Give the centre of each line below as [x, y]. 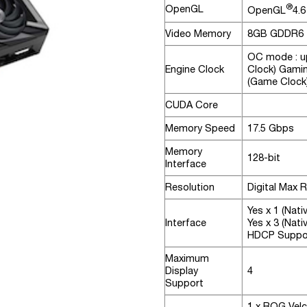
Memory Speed [200, 127]
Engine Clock [195, 69]
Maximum [187, 258]
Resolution [190, 186]
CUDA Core [192, 104]
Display [182, 270]
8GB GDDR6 [276, 33]
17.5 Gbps [271, 127]
